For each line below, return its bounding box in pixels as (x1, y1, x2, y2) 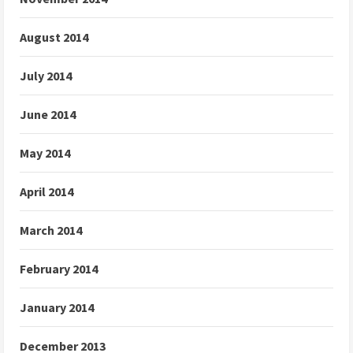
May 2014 (20, 145, 70, 162)
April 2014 (20, 184, 73, 200)
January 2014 (20, 299, 94, 316)
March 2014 (20, 222, 82, 239)
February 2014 (20, 261, 98, 277)
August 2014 (20, 29, 88, 46)
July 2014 (20, 68, 72, 84)
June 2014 (20, 106, 76, 123)
